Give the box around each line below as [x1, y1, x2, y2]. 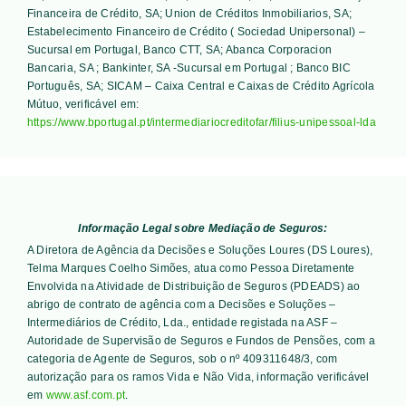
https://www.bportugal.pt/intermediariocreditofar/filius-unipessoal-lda [26, 115, 376, 129]
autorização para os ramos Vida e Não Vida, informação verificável [26, 370, 370, 383]
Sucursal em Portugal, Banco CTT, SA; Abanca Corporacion [26, 43, 333, 56]
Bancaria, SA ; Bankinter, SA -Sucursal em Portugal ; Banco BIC [26, 61, 351, 74]
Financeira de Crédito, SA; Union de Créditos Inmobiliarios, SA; [26, 6, 353, 20]
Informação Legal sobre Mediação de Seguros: [78, 221, 328, 235]
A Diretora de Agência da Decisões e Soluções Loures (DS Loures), [26, 243, 373, 256]
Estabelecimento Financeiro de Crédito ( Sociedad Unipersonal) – [26, 24, 366, 38]
